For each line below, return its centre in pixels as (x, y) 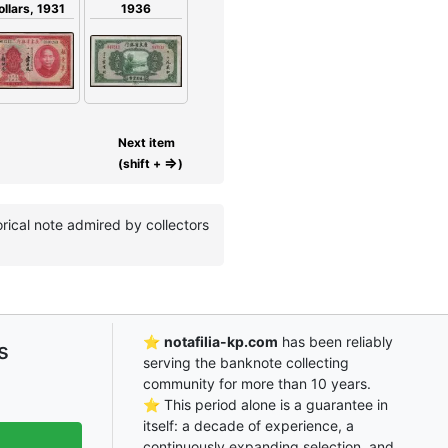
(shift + (141, 163)
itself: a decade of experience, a (248, 425)
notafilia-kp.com (221, 341)
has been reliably (335, 341)
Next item (146, 142)
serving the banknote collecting (246, 362)
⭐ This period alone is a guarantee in (265, 404)
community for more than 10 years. (257, 383)
